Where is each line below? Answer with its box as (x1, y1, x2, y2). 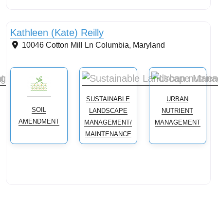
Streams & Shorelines (14, 9, 76, 17)
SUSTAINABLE (86, 95, 130, 103)
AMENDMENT (18, 118, 60, 126)
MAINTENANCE (85, 130, 131, 138)
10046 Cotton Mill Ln (22, 41, 93, 50)
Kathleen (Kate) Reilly (10, 27, 104, 38)
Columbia (95, 41, 129, 50)
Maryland (133, 41, 165, 50)
